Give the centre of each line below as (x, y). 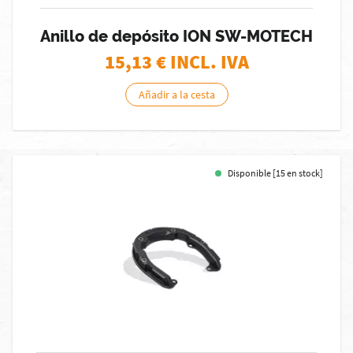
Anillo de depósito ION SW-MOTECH (176, 36)
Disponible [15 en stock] (275, 173)
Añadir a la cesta (176, 95)
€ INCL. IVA (202, 62)
